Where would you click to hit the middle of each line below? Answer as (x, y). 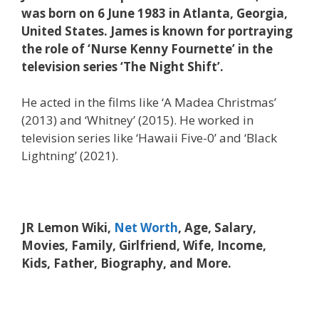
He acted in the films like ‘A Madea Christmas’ (149, 102)
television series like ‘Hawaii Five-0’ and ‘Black (149, 138)
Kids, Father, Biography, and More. (126, 263)
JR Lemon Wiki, (68, 228)
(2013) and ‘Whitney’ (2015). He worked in (137, 120)
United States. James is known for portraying (157, 31)
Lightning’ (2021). (70, 156)
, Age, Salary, (217, 228)
